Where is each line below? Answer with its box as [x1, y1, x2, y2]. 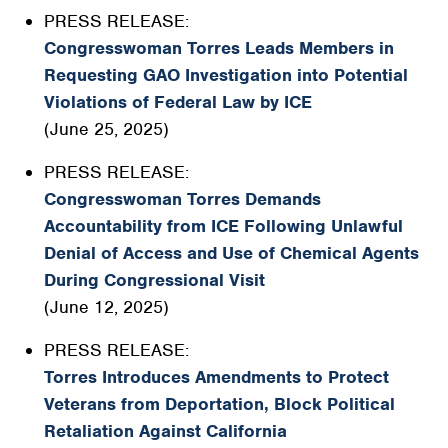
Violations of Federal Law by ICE [44, 91, 312, 113]
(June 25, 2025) [44, 118, 169, 140]
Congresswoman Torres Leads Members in [44, 37, 394, 59]
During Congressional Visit [44, 269, 265, 291]
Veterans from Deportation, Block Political [44, 393, 395, 415]
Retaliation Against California [44, 420, 287, 442]
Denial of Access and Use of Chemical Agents [44, 242, 419, 264]
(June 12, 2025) [44, 296, 169, 318]
